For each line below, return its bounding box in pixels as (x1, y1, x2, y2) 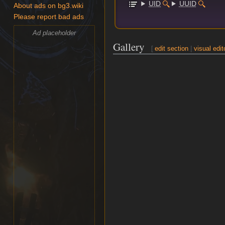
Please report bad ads (14, 13, 84, 21)
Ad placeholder (33, 29, 76, 37)
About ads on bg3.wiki (14, 2, 84, 10)
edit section (155, 45, 189, 53)
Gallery (113, 40, 145, 54)
